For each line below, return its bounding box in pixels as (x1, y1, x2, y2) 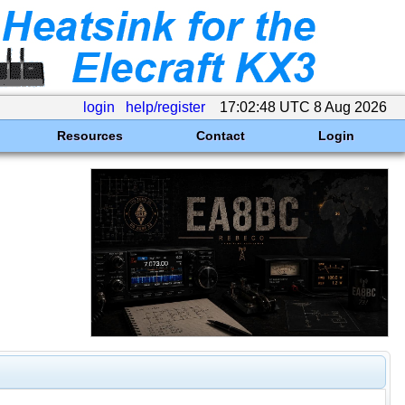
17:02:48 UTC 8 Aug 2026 (216, 99, 391, 115)
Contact (195, 128, 245, 143)
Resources (56, 128, 123, 143)
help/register (126, 99, 205, 115)
